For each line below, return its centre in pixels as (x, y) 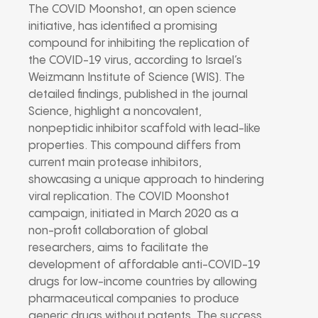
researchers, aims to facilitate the (119, 248)
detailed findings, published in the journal (138, 94)
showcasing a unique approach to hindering (146, 180)
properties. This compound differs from (135, 146)
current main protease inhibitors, (115, 163)
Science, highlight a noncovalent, (115, 111)
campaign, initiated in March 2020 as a (133, 214)
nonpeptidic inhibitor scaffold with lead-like (144, 128)
